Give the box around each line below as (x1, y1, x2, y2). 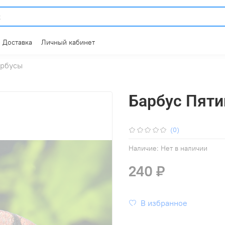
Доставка (3, 37, 32, 47)
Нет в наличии (161, 144, 207, 153)
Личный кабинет (41, 37, 95, 47)
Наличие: (129, 144, 159, 153)
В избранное (141, 198, 187, 208)
